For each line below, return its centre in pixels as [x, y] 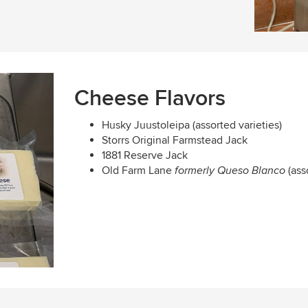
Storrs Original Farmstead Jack [175, 140]
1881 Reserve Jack [145, 155]
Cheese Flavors [150, 98]
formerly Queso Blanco [232, 170]
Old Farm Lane [139, 170]
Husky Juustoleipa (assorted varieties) [192, 125]
